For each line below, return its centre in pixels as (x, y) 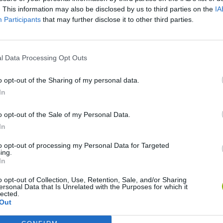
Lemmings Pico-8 (124, 126)
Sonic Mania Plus (43, 126)
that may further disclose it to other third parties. (117, 19)
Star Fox (29, 201)
